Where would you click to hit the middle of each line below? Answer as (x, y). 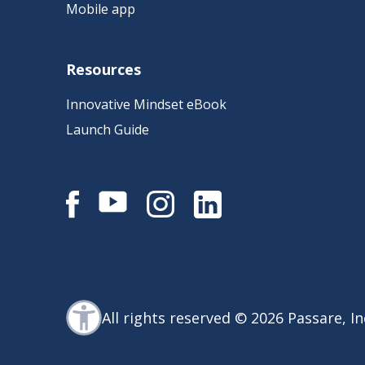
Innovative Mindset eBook (146, 104)
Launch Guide (107, 130)
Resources (103, 69)
